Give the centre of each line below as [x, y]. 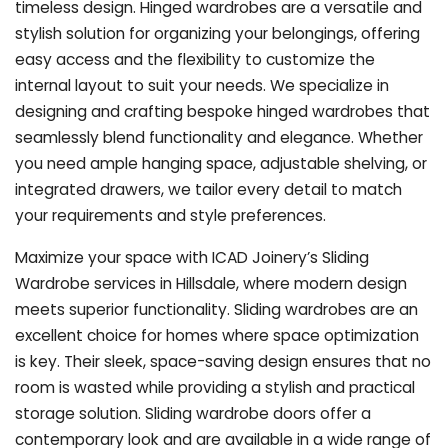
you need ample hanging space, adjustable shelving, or [221, 163]
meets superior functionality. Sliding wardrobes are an [216, 309]
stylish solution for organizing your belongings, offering [217, 33]
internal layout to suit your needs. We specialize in [202, 85]
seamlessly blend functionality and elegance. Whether [219, 137]
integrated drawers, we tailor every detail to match [208, 189]
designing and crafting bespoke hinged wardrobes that [222, 111]
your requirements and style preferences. [170, 215]
